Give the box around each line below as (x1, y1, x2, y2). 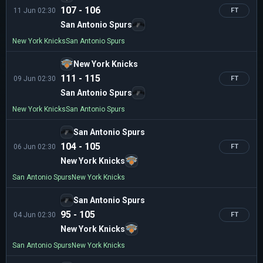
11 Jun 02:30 (14, 6, 56, 15)
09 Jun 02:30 (14, 74, 56, 83)
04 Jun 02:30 (14, 210, 56, 219)
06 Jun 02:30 (14, 142, 56, 151)
